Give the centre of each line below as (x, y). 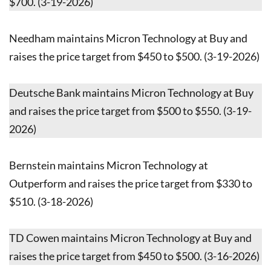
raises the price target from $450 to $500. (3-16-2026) (134, 256)
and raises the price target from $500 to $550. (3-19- (130, 110)
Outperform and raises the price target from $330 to (131, 183)
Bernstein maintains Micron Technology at (109, 165)
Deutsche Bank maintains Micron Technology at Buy (131, 92)
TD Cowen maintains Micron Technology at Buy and (130, 237)
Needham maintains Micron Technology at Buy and (128, 38)
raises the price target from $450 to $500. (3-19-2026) (134, 56)
